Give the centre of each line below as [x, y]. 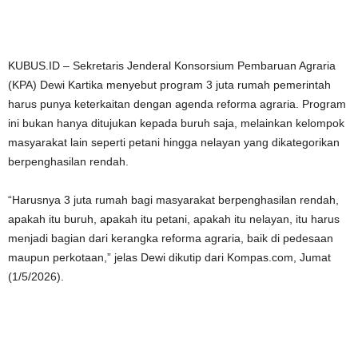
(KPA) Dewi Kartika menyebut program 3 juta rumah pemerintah [169, 84]
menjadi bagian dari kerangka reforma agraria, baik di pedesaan [171, 238]
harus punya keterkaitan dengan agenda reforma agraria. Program [177, 103]
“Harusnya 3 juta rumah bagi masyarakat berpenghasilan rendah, [173, 199]
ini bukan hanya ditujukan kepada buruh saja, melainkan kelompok [176, 123]
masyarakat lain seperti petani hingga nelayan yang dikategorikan [174, 142]
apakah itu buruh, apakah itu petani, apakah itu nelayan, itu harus [174, 219]
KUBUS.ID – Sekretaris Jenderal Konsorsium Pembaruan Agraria [172, 65]
